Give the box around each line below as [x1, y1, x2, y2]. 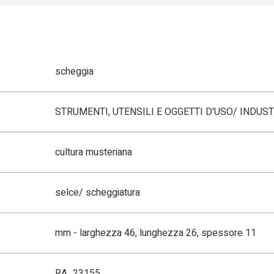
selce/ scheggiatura [55, 185, 141, 201]
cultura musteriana [55, 145, 133, 160]
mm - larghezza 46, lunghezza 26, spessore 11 [55, 226, 257, 241]
